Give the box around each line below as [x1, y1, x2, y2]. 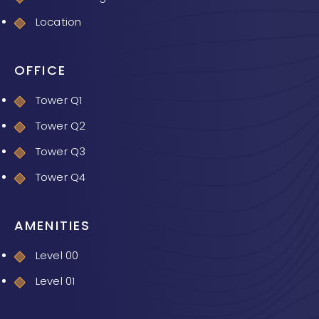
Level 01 [36, 273, 75, 289]
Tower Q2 [36, 118, 86, 134]
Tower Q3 [36, 144, 86, 159]
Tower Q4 [36, 169, 86, 185]
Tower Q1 [36, 93, 83, 108]
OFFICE [14, 61, 66, 80]
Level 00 [36, 248, 79, 263]
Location [36, 14, 82, 30]
